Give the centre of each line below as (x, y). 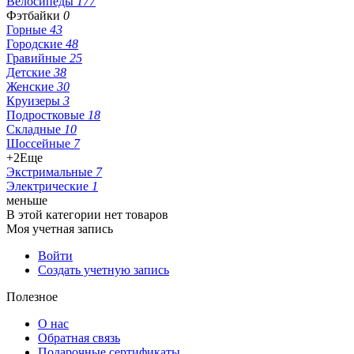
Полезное (32, 296)
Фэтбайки (35, 15)
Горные (28, 29)
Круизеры (35, 100)
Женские (32, 86)
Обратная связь (79, 337)
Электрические (49, 186)
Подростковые (47, 115)
